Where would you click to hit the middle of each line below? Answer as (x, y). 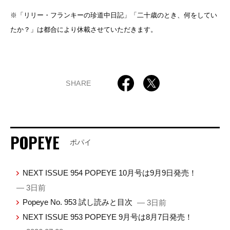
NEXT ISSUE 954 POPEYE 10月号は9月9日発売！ (110, 173)
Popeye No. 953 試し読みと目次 (79, 202)
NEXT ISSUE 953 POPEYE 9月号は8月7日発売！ (108, 217)
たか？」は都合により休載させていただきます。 (84, 30)
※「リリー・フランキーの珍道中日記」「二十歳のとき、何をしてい (114, 15)
